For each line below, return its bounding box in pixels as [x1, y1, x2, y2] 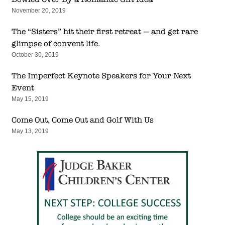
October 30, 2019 [11, 51, 59, 58]
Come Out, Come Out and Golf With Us [11, 115, 154, 125]
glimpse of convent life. [11, 39, 100, 48]
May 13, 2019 [11, 127, 49, 135]
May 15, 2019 [11, 95, 49, 102]
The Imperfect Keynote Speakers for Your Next [11, 71, 191, 80]
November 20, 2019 [11, 7, 66, 14]
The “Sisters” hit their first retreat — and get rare [11, 27, 198, 36]
